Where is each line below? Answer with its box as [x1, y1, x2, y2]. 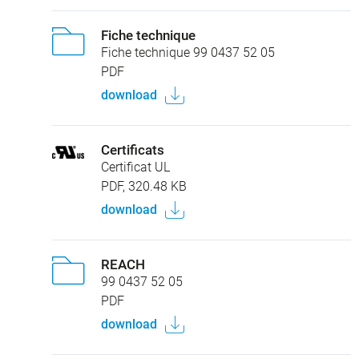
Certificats [101, 141, 164, 158]
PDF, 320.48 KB [101, 178, 187, 194]
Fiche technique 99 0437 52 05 [101, 44, 275, 60]
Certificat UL [101, 159, 170, 175]
